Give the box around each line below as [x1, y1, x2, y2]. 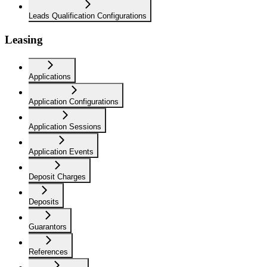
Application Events [29, 147, 94, 156]
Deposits [29, 197, 59, 206]
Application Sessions [29, 122, 101, 131]
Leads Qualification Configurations [29, 11, 147, 21]
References [29, 247, 68, 256]
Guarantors [29, 222, 67, 231]
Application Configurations [29, 97, 119, 106]
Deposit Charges [29, 172, 86, 181]
